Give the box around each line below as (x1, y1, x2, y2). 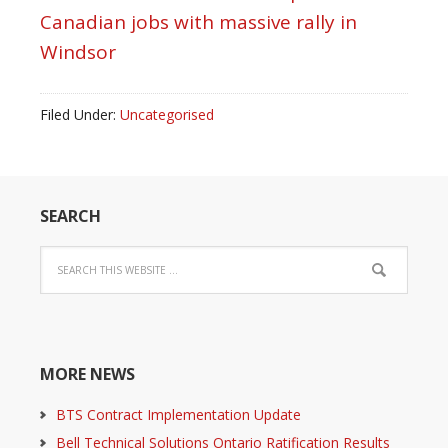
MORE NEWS (40, 363, 135, 385)
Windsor (40, 39, 116, 65)
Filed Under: (40, 105, 120, 124)
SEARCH (40, 205, 101, 227)
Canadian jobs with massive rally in (40, 9, 357, 35)
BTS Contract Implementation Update (56, 405, 301, 424)
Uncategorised (120, 105, 214, 124)
